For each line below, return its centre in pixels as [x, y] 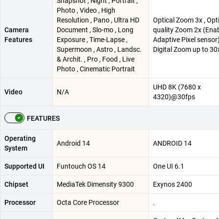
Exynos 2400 [173, 184]
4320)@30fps [174, 97]
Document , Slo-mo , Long [95, 30]
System [16, 148]
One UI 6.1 [169, 166]
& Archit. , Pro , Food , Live [96, 59]
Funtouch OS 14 [81, 166]
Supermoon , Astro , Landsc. [99, 49]
